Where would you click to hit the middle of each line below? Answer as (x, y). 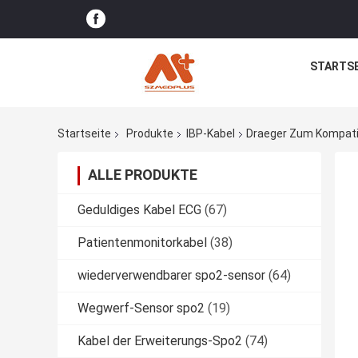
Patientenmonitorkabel (142, 243)
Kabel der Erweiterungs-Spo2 (160, 341)
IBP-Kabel (211, 134)
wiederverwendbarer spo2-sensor (171, 276)
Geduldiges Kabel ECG (139, 210)
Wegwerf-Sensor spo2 (141, 308)
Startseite (84, 134)
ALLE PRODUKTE (143, 175)
